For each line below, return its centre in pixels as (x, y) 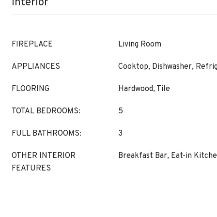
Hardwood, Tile (144, 89)
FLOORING (31, 89)
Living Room (140, 45)
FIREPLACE (32, 45)
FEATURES (31, 169)
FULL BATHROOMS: (46, 134)
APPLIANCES (36, 67)
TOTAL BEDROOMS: (46, 111)
